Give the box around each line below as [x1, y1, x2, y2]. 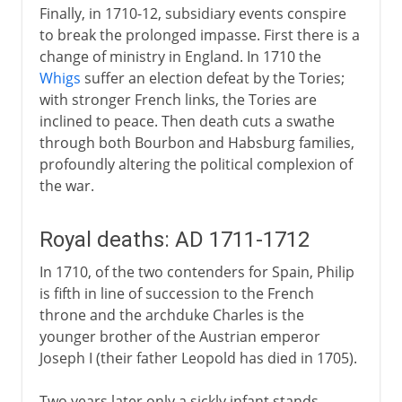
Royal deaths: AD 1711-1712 [39, 226, 310, 252]
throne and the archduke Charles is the [39, 304, 304, 325]
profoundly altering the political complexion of [39, 153, 353, 174]
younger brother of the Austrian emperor [39, 326, 320, 346]
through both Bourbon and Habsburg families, [39, 132, 354, 153]
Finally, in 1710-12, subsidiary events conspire [39, 3, 346, 23]
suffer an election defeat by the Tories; [80, 67, 345, 88]
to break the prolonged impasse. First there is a [39, 24, 360, 45]
